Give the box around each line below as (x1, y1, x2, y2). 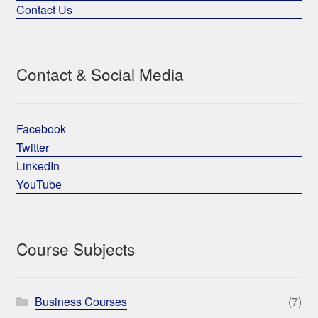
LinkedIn (16, 157, 60, 174)
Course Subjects (16, 236, 135, 260)
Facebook (16, 120, 66, 137)
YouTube (16, 175, 62, 192)
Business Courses (34, 293, 127, 310)
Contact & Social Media (16, 62, 184, 86)
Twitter (16, 138, 49, 155)
